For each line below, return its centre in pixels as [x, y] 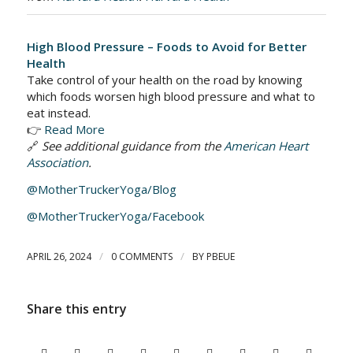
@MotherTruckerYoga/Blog [101, 189]
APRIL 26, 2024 [59, 256]
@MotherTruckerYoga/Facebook [115, 216]
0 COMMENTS [141, 256]
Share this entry [76, 308]
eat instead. [58, 113]
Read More [74, 130]
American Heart [266, 146]
